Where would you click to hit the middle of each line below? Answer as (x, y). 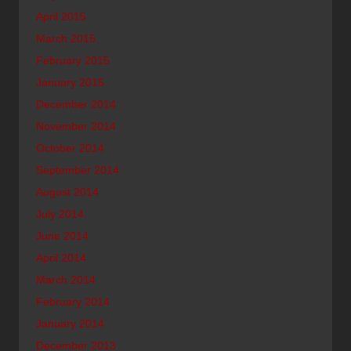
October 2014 (70, 148)
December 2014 (76, 104)
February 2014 (73, 301)
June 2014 (62, 235)
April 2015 (61, 16)
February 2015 (73, 60)
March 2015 (66, 38)
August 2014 (67, 192)
